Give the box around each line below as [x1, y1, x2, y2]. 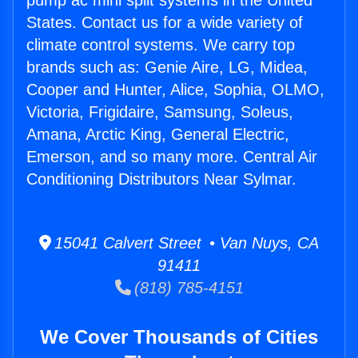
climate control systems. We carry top [26, 36, 295, 54]
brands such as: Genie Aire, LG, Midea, [26, 58, 308, 77]
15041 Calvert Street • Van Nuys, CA [51, 234, 319, 253]
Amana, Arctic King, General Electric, [26, 125, 289, 144]
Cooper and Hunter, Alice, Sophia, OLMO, [26, 81, 324, 99]
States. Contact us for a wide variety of [26, 14, 303, 32]
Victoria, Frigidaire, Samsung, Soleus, [26, 103, 293, 121]
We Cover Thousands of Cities [40, 326, 318, 348]
